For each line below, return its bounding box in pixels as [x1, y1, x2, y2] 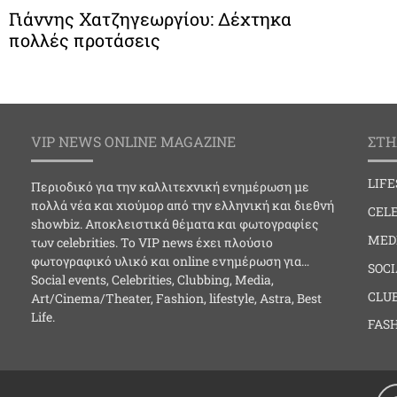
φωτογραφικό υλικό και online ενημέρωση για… [31, 253, 309, 270]
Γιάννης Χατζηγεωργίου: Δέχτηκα [9, 7, 292, 31]
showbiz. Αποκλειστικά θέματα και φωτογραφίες [31, 215, 318, 233]
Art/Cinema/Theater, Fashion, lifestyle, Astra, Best [31, 290, 322, 307]
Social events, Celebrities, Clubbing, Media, [31, 271, 274, 289]
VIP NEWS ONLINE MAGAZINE [31, 132, 236, 152]
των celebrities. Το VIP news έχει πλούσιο [31, 234, 273, 252]
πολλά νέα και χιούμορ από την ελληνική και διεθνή [31, 197, 334, 214]
